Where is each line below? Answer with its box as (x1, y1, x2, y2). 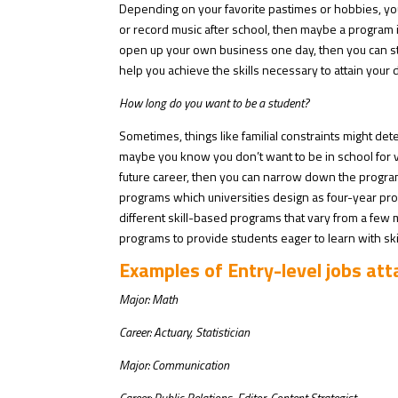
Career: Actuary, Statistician (119, 322, 251, 342)
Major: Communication (119, 355, 230, 375)
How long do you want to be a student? (119, 93, 310, 113)
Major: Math (119, 290, 179, 309)
